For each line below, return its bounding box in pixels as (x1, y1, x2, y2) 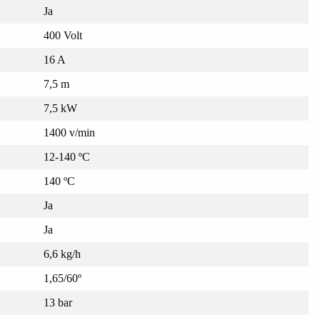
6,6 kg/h (43, 248, 81, 261)
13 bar (43, 296, 72, 309)
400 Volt (43, 29, 82, 42)
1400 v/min (43, 126, 95, 139)
